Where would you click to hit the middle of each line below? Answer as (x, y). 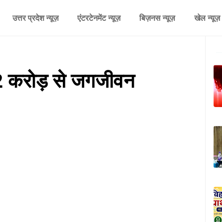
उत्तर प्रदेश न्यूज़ (35, 18)
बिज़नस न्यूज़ (157, 18)
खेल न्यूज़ (207, 18)
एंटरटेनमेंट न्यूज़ (99, 18)
